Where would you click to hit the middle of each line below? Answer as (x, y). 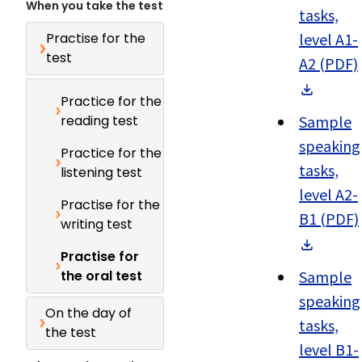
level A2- (328, 194)
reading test (99, 121)
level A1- (328, 39)
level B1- (329, 349)
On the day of (89, 313)
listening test (101, 173)
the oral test (102, 276)
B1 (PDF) (329, 219)
